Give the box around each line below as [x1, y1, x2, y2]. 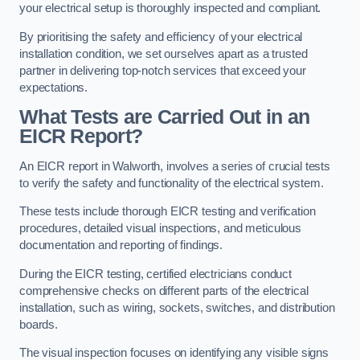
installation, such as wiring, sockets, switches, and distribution [19, 301, 335, 314]
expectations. [19, 80, 88, 94]
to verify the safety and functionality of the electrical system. [19, 176, 324, 190]
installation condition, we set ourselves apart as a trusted [19, 47, 308, 60]
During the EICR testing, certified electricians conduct [19, 267, 292, 280]
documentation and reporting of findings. [19, 239, 223, 252]
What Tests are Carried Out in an [19, 106, 310, 129]
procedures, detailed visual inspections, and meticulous [19, 222, 302, 235]
